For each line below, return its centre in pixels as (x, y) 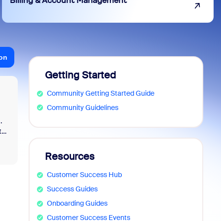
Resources (70, 157)
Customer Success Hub (84, 175)
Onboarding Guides (77, 203)
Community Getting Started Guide (100, 93)
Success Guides (72, 189)
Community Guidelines (82, 107)
